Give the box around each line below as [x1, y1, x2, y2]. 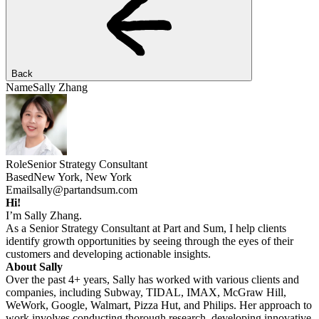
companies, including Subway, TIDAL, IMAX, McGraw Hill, [6, 286, 286, 298]
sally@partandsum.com [32, 183, 137, 196]
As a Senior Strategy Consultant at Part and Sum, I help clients [6, 221, 286, 234]
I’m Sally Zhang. [6, 209, 82, 221]
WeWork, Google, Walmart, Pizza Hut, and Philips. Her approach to [6, 298, 312, 311]
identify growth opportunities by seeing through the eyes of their [6, 234, 293, 247]
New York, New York [33, 170, 132, 183]
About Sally [6, 260, 63, 273]
